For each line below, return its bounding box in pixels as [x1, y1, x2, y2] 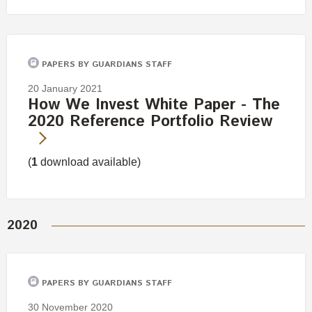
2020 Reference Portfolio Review [28, 110, 272, 133]
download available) [38, 155, 141, 168]
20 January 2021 [28, 82, 102, 94]
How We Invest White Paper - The [28, 93, 280, 116]
